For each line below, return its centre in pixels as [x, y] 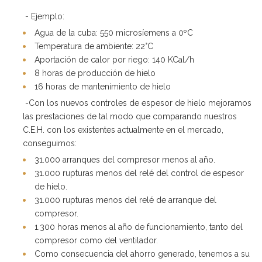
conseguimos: [50, 143]
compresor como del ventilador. [96, 240]
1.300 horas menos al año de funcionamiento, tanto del [139, 227]
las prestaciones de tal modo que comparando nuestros [130, 116]
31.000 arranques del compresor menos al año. [125, 159]
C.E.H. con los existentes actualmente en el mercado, [123, 130]
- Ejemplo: [49, 16]
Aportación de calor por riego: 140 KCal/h [114, 59]
